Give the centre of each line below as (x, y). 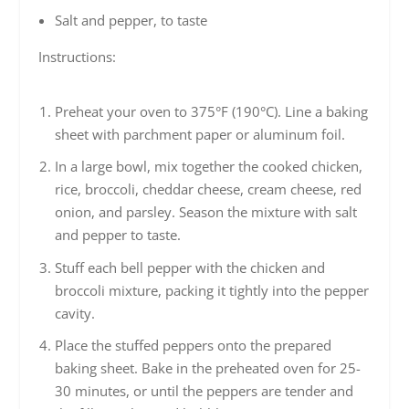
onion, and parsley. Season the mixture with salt (205, 212)
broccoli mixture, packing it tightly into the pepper (211, 290)
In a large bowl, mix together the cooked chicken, (208, 167)
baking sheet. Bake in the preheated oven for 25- (207, 368)
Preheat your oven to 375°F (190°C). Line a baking (211, 111)
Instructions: (78, 57)
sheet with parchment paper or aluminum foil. (199, 134)
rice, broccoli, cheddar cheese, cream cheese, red (208, 189)
